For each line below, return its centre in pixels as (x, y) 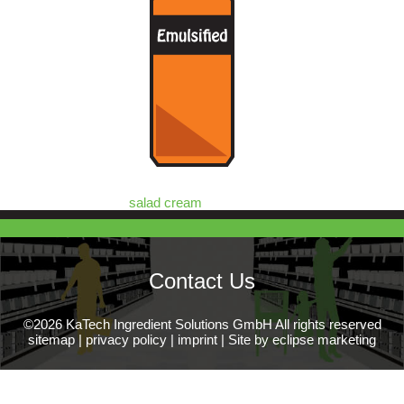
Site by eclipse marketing (302, 340)
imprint (197, 340)
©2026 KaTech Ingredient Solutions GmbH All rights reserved (202, 325)
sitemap (51, 340)
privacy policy (126, 340)
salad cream (165, 203)
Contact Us (202, 281)
